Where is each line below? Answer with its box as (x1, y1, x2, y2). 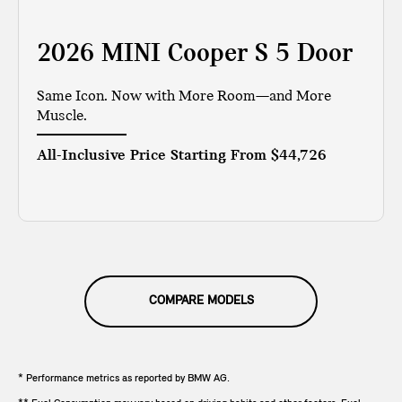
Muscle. (37, 108, 87, 126)
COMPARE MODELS (148, 294, 254, 309)
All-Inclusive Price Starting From (37, 147, 271, 165)
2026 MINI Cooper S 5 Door (37, 40, 353, 69)
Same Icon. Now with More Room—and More (37, 88, 331, 106)
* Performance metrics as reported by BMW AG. (18, 373, 230, 385)
